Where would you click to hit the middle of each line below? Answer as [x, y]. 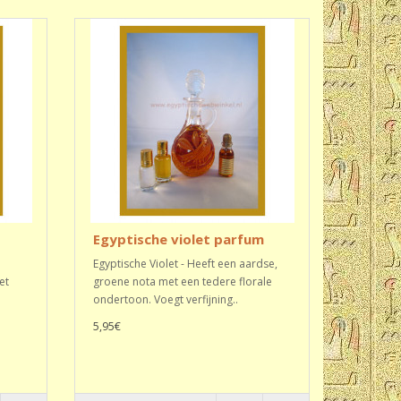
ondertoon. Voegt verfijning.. [166, 299]
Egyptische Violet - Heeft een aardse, [186, 264]
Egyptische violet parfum [179, 239]
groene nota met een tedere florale [183, 282]
